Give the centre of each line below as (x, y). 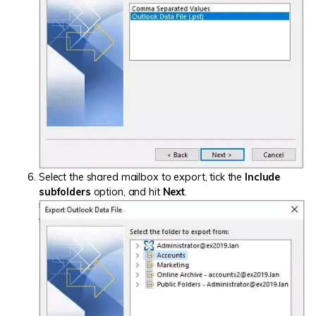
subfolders (65, 192)
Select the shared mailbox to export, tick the (142, 177)
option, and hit (127, 192)
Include (263, 177)
